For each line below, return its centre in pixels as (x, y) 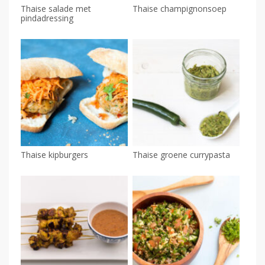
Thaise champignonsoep (179, 8)
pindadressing (47, 18)
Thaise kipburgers (54, 154)
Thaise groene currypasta (181, 154)
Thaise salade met (56, 8)
